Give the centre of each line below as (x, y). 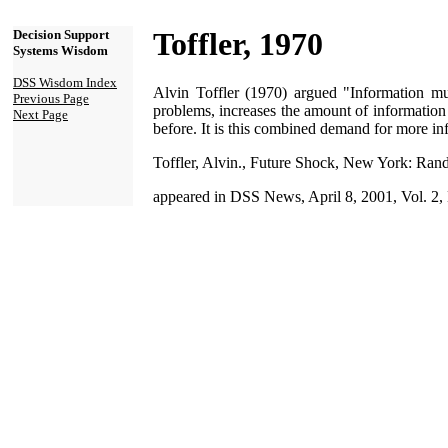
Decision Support (61, 34)
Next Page (40, 114)
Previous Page (51, 98)
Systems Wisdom (60, 50)
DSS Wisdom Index (65, 82)
